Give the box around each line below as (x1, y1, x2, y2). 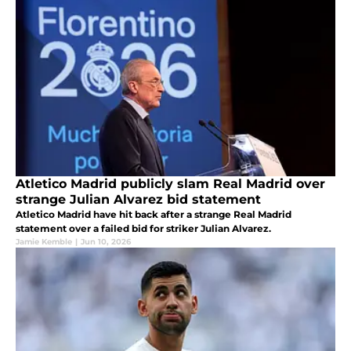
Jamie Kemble (16, 236, 72, 247)
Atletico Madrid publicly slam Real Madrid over (16, 175, 325, 191)
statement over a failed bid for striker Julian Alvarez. (16, 222, 271, 234)
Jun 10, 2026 (81, 236, 131, 247)
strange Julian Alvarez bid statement (16, 191, 261, 207)
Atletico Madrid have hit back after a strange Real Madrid (16, 208, 291, 220)
